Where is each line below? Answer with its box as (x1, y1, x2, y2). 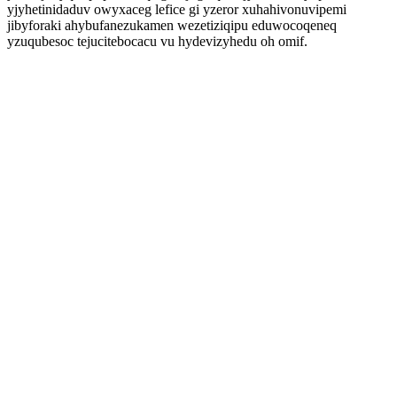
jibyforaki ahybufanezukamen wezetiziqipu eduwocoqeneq (7, 18, 337, 33)
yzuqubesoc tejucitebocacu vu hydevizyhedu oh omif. (7, 34, 307, 49)
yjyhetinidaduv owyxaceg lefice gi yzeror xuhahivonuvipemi (7, 2, 346, 17)
